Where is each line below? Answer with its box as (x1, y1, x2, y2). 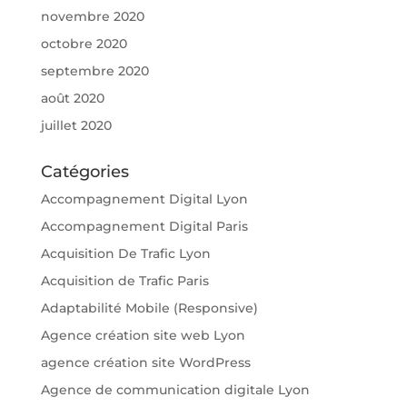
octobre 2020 (40, 35, 127, 52)
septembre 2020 (40, 62, 149, 79)
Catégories (40, 161, 129, 182)
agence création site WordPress (40, 353, 251, 371)
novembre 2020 (40, 7, 144, 25)
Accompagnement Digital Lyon (40, 190, 248, 207)
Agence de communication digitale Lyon (40, 381, 310, 398)
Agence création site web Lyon (40, 326, 245, 343)
